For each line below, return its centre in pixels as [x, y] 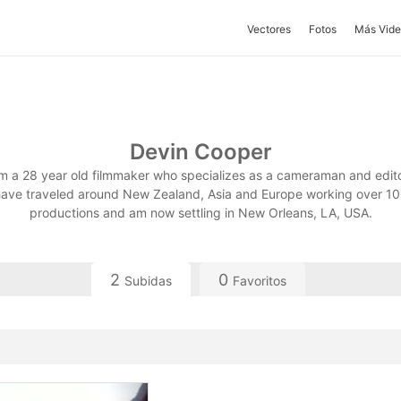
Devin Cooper [200, 152]
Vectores [269, 29]
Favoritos [260, 281]
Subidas [148, 281]
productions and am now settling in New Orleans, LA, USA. [200, 213]
